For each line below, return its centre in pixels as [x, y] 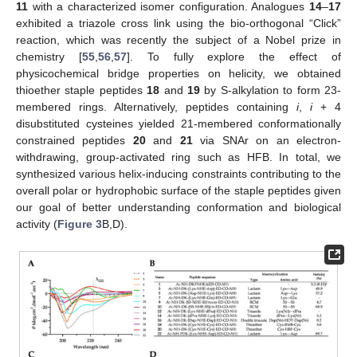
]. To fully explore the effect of [234, 57]
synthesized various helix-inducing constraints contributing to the [178, 174]
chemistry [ [49, 57]
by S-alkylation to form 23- [271, 90]
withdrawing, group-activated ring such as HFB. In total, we [178, 157]
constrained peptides [75, 141]
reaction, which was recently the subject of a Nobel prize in [178, 40]
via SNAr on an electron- [267, 141]
